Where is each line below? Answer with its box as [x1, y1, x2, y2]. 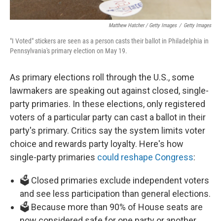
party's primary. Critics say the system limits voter [10, 125, 205, 136]
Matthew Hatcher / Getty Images [109, 22, 177, 29]
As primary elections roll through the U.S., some [10, 72, 194, 82]
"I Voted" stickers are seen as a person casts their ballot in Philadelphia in [10, 37, 209, 45]
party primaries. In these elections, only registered [10, 98, 205, 109]
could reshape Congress [97, 151, 193, 162]
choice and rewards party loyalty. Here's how [10, 138, 184, 149]
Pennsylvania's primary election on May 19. [10, 46, 127, 55]
